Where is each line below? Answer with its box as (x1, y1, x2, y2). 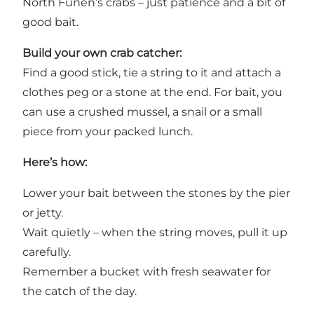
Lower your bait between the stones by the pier (22, 186, 290, 200)
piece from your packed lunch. (22, 124, 193, 138)
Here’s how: (22, 155, 87, 169)
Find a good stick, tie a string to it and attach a (22, 65, 281, 79)
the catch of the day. (22, 284, 137, 298)
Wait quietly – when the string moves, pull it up (22, 225, 287, 239)
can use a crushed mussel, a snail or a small (22, 104, 262, 118)
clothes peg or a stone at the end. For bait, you (22, 85, 282, 99)
